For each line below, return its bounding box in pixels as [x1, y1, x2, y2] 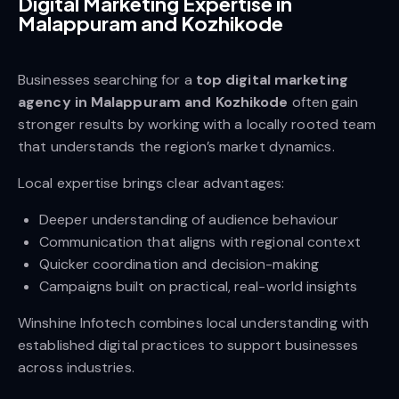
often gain [291, 92, 359, 111]
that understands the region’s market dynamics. [18, 136, 335, 156]
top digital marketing [195, 69, 348, 89]
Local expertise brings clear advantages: [18, 173, 284, 192]
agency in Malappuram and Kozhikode [18, 92, 292, 111]
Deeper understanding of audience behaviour [39, 209, 339, 229]
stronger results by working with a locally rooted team [18, 114, 377, 134]
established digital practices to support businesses [18, 335, 359, 354]
